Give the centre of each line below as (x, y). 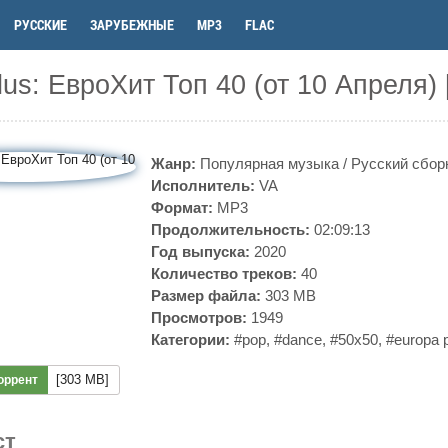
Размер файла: (206, 295)
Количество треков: (224, 273)
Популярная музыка (269, 163)
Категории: (190, 339)
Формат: (182, 207)
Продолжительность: (230, 229)
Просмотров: (199, 317)
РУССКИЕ (40, 24)
